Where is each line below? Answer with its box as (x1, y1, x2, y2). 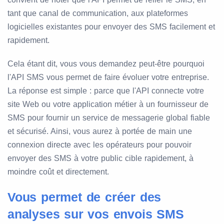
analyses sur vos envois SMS (7, 207, 184, 221)
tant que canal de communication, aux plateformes (7, 9, 188, 18)
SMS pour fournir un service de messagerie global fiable (7, 113, 210, 122)
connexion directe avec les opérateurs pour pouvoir (7, 140, 191, 149)
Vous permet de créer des (7, 190, 161, 204)
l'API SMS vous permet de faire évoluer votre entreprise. (7, 73, 209, 82)
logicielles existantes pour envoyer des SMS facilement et (7, 22, 215, 31)
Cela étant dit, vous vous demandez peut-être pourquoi (7, 59, 204, 68)
